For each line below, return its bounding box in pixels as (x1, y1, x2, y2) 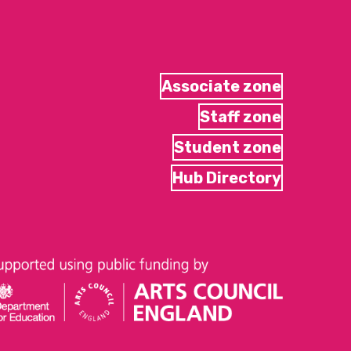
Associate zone (161, 77, 281, 96)
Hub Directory (172, 168, 281, 187)
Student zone (173, 138, 281, 157)
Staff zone (199, 107, 281, 126)
